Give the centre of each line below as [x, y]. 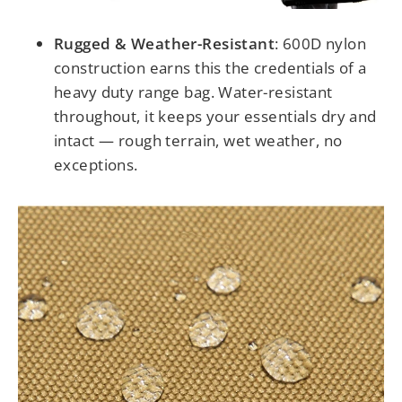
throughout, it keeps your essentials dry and [215, 117]
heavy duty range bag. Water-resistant [193, 92]
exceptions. [96, 165]
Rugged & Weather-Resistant [165, 44]
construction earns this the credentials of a [210, 68]
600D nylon [324, 44]
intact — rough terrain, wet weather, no [198, 141]
